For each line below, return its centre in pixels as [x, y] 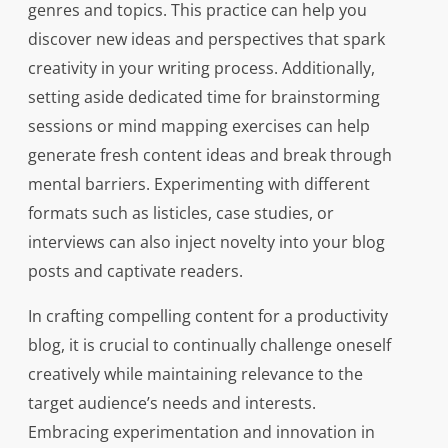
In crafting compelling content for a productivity [207, 316]
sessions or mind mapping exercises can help [198, 126]
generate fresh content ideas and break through [209, 155]
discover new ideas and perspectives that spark [206, 39]
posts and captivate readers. [135, 271]
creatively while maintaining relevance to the [195, 374]
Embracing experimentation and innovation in [201, 432]
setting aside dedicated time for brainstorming [203, 97]
